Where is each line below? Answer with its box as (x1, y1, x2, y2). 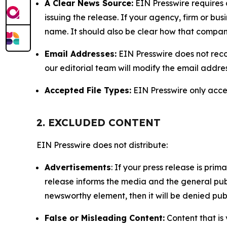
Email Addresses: (45, 49, 117, 59)
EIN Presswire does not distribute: (36, 140, 168, 150)
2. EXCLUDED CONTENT (36, 116, 161, 129)
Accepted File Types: (45, 85, 131, 96)
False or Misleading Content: (45, 213, 165, 223)
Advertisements (45, 162, 111, 173)
